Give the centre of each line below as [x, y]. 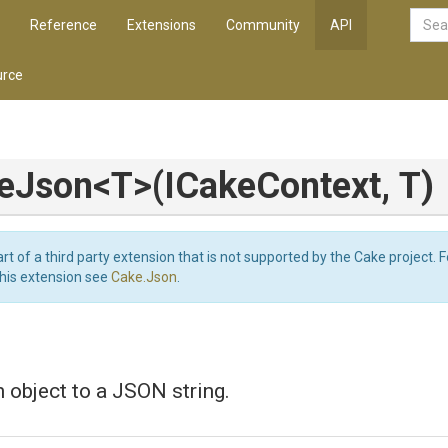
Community [263, 25]
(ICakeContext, [275, 186]
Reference [63, 25]
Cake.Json [144, 277]
